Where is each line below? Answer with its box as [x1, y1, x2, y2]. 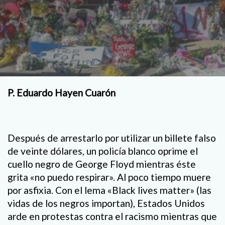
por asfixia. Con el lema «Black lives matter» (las [8, 184, 211, 196]
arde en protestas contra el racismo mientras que [8, 210, 217, 222]
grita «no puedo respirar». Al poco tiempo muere [8, 171, 211, 183]
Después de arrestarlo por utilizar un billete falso [8, 132, 216, 144]
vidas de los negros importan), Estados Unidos [8, 197, 205, 209]
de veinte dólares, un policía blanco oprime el [8, 145, 198, 157]
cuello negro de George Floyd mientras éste [8, 158, 196, 170]
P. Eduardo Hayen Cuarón [8, 87, 116, 98]
